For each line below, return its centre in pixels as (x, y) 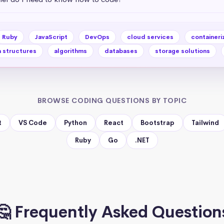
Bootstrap (157, 122)
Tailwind (205, 122)
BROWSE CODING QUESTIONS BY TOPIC (112, 100)
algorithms (70, 51)
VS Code (33, 122)
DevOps (97, 37)
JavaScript (51, 37)
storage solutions (182, 51)
